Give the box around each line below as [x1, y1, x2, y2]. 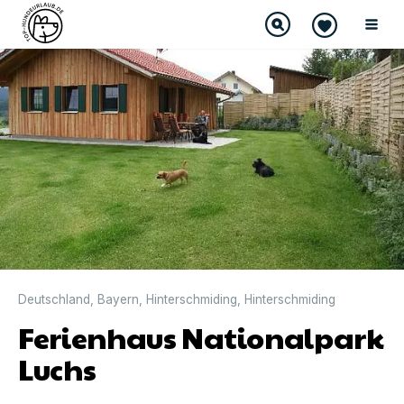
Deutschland [18, 291, 90, 307]
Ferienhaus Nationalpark [18, 316, 384, 357]
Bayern [97, 291, 139, 307]
